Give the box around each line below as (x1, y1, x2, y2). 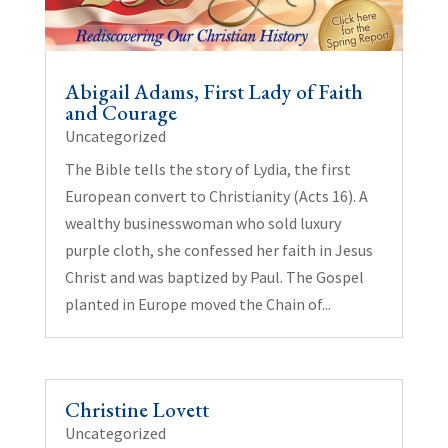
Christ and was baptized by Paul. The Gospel (64, 266, 364, 287)
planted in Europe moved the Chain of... (64, 293, 331, 314)
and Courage (64, 98, 177, 126)
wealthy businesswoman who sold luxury (64, 212, 341, 233)
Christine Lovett (64, 395, 209, 423)
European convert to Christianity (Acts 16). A (64, 185, 368, 206)
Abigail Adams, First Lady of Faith (64, 77, 363, 105)
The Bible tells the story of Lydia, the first (64, 158, 351, 179)
